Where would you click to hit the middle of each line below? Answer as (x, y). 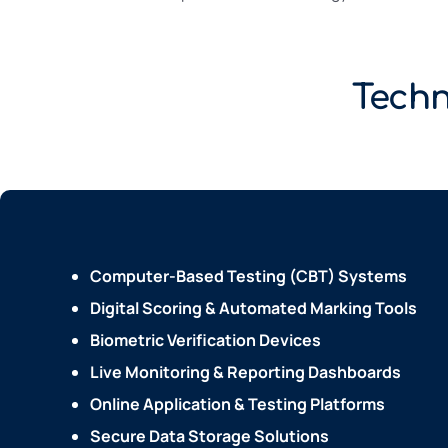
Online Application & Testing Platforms (237, 404)
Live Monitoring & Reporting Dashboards (245, 372)
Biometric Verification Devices (205, 340)
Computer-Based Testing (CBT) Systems (248, 276)
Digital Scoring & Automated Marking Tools (253, 308)
